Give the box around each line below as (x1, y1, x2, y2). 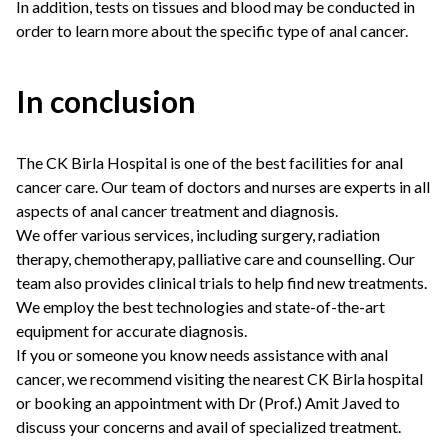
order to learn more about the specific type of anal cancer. (16, 21, 408, 40)
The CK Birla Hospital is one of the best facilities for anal (16, 153, 403, 172)
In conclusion (16, 83, 196, 119)
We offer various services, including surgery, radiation (16, 225, 380, 244)
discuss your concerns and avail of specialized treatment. (16, 417, 401, 436)
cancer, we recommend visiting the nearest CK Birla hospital (16, 369, 423, 388)
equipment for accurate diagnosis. (16, 321, 247, 340)
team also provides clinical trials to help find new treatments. (16, 273, 427, 292)
